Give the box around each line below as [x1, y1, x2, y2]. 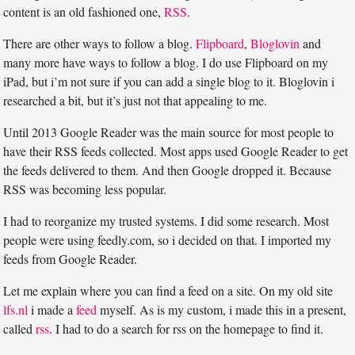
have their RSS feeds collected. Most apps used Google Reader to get [3, 143, 349, 160]
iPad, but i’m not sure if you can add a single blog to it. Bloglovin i [3, 73, 335, 90]
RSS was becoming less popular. [3, 181, 167, 198]
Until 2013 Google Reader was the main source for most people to [3, 124, 334, 141]
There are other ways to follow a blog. [3, 35, 197, 52]
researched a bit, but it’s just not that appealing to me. [3, 92, 268, 109]
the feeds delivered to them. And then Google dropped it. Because [3, 162, 332, 179]
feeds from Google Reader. [3, 250, 138, 268]
